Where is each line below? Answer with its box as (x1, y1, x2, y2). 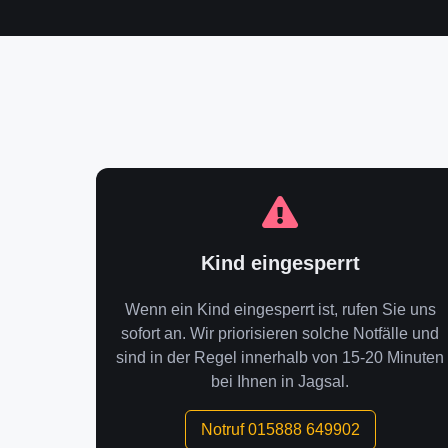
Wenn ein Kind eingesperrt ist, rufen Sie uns (124, 301, 436, 318)
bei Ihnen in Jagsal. (211, 373, 349, 390)
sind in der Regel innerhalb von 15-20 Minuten (116, 349, 444, 366)
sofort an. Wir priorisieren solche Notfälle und (121, 325, 439, 342)
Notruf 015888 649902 (200, 421, 360, 438)
